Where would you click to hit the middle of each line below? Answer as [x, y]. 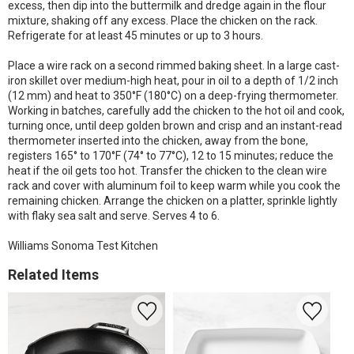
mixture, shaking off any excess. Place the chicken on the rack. [163, 21]
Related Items [53, 275]
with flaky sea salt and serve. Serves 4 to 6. [114, 216]
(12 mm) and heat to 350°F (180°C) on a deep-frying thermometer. [173, 96]
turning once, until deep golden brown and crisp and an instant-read [175, 126]
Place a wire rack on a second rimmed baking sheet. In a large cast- [174, 66]
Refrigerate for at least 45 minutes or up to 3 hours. [136, 36]
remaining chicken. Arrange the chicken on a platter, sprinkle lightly [173, 201]
